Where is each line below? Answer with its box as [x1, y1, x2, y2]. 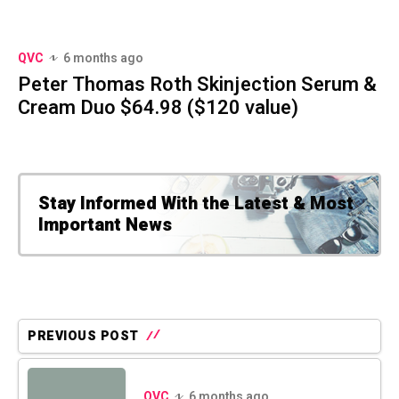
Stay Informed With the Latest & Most [38, 190, 354, 216]
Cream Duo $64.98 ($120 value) [18, 93, 298, 122]
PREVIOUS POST [28, 326, 139, 346]
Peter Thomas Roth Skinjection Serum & [18, 69, 377, 99]
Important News [38, 211, 172, 238]
